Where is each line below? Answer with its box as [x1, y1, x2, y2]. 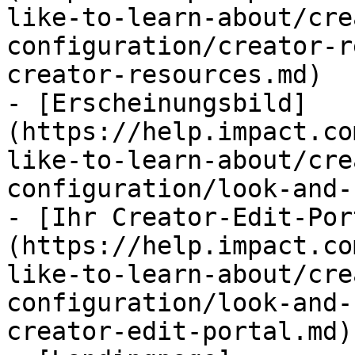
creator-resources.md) [6, 60, 323, 89]
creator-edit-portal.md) [6, 317, 353, 345]
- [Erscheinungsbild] [6, 89, 307, 117]
